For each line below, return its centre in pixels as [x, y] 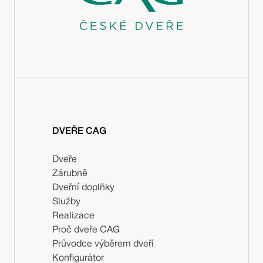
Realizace [73, 216]
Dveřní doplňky [83, 188]
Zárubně [70, 173]
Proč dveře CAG [86, 230]
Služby [66, 202]
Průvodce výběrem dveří [103, 244]
